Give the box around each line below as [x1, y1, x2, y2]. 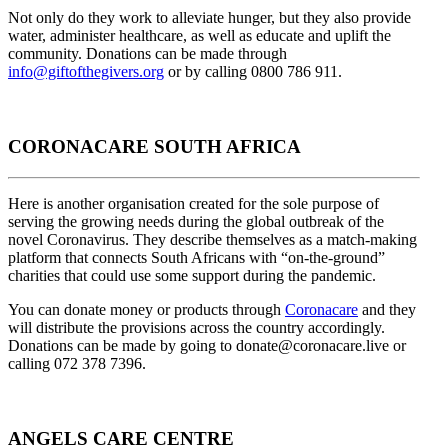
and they [358, 300, 416, 318]
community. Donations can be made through [8, 45, 287, 63]
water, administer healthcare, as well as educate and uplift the [8, 27, 391, 45]
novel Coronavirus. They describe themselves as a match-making [8, 230, 417, 248]
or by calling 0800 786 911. [164, 63, 342, 81]
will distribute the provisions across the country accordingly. [8, 318, 385, 336]
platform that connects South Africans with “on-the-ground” [8, 248, 385, 266]
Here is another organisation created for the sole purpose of [8, 194, 379, 212]
